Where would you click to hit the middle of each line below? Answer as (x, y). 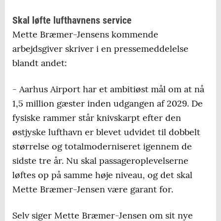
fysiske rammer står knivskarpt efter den (97, 118)
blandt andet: (40, 63)
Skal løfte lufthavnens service (72, 20)
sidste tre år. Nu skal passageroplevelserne (100, 161)
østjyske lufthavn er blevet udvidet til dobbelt (106, 132)
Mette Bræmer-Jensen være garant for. (93, 189)
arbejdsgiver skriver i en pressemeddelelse (100, 49)
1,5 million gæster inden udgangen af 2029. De (108, 104)
